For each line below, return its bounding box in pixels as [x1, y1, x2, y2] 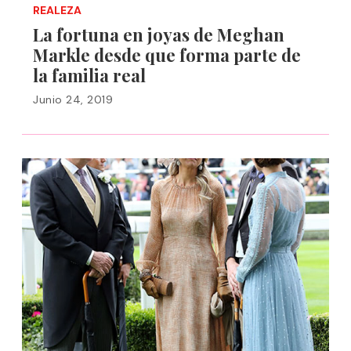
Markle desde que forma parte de [33, 43, 301, 67]
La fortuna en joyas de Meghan [33, 23, 284, 46]
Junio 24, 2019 [33, 92, 113, 107]
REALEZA [33, 3, 81, 17]
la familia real [33, 63, 146, 87]
